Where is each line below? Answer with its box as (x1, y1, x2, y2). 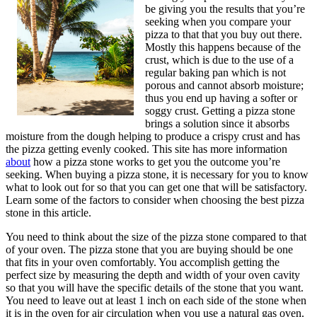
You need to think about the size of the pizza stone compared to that (6, 230, 306, 243)
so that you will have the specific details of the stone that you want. (6, 281, 304, 294)
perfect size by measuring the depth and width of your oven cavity (6, 268, 300, 281)
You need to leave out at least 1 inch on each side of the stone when (6, 294, 306, 306)
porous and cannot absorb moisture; (145, 79, 304, 91)
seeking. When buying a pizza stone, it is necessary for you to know (6, 168, 309, 180)
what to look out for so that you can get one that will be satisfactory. (6, 180, 307, 193)
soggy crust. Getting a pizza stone (145, 104, 295, 117)
